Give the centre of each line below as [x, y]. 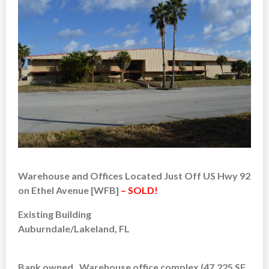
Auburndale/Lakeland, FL [74, 228]
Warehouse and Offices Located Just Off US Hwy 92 [134, 175]
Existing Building [55, 214]
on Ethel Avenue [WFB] [69, 190]
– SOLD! [139, 190]
